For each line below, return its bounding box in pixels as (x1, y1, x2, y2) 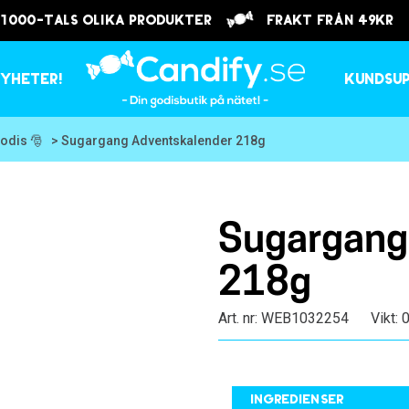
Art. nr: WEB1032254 (217, 309, 349, 327)
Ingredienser (249, 393, 344, 407)
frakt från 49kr (254, 14, 399, 28)
